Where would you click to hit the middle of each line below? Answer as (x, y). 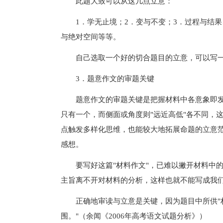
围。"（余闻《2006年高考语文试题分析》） (134, 216)
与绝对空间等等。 (91, 37)
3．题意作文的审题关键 (108, 78)
